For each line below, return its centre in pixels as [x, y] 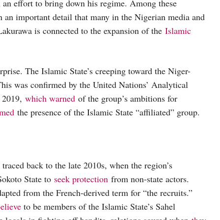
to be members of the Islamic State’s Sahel [98, 206]
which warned [50, 98]
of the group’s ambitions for [126, 98]
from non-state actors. [149, 179]
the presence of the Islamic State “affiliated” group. [109, 112]
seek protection [81, 179]
